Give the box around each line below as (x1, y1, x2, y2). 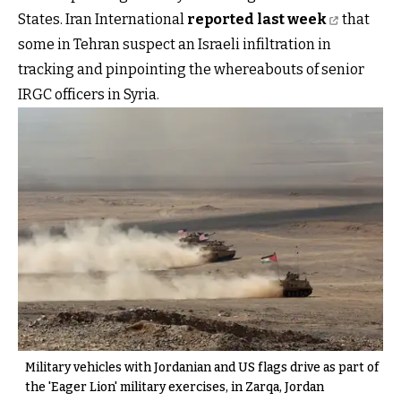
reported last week (187, 10, 327, 28)
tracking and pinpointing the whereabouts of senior (18, 60, 364, 78)
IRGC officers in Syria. (18, 85, 159, 103)
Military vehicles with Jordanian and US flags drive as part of (25, 359, 379, 375)
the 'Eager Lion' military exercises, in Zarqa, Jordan (25, 379, 324, 395)
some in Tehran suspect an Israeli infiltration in (18, 35, 331, 53)
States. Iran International (18, 10, 187, 28)
